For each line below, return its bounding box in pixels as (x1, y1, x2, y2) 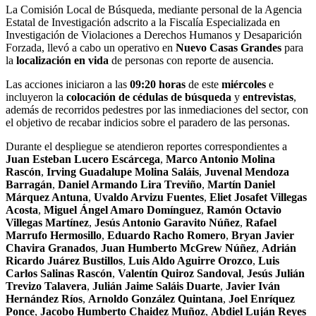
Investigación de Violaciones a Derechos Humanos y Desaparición (6, 28, 302, 41)
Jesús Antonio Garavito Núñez (95, 216, 240, 229)
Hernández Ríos (6, 292, 83, 305)
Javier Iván (226, 279, 280, 292)
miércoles (221, 78, 266, 90)
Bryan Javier (231, 229, 294, 241)
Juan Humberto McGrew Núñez (101, 241, 256, 254)
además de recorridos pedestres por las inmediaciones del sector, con (6, 103, 308, 116)
